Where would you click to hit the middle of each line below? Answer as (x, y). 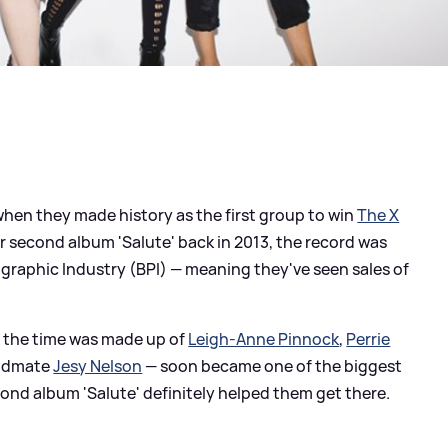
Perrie (368, 338)
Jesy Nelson (98, 365)
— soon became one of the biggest (272, 365)
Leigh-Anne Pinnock (264, 338)
